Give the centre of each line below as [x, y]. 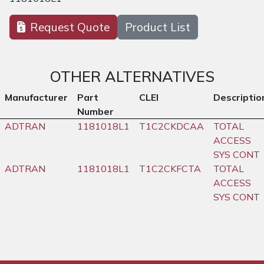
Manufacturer [36, 98]
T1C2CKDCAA [171, 126]
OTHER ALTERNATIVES [132, 77]
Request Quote [70, 27]
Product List [158, 27]
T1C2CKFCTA [170, 169]
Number [95, 112]
